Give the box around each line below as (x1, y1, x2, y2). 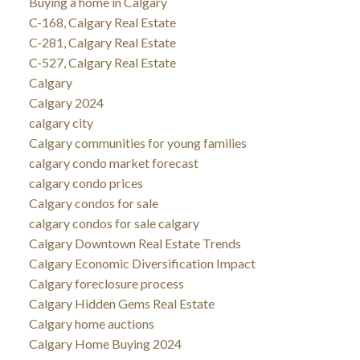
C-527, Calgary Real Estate (28, 54, 176, 70)
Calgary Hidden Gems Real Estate (28, 295, 215, 311)
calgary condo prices (28, 174, 143, 190)
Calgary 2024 (28, 94, 104, 110)
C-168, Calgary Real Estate (28, 14, 176, 30)
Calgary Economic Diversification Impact (28, 255, 256, 271)
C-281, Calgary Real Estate (28, 34, 176, 50)
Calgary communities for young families (28, 134, 247, 150)
